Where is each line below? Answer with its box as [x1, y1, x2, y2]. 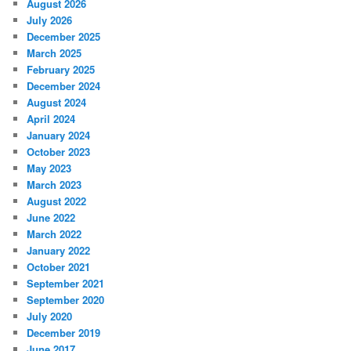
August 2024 [27, 94, 87, 110]
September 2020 [27, 291, 105, 307]
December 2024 [27, 78, 101, 93]
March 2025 [27, 45, 82, 60]
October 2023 [27, 143, 91, 159]
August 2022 [27, 193, 87, 208]
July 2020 [27, 308, 73, 324]
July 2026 [27, 12, 73, 27]
